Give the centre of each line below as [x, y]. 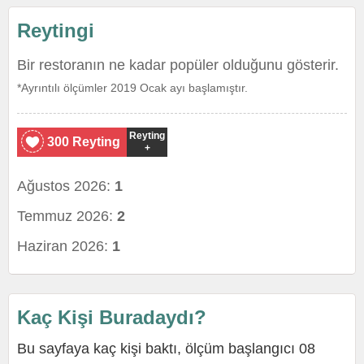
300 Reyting [84, 142]
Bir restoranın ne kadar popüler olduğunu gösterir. [178, 65]
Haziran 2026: [65, 246]
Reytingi [56, 30]
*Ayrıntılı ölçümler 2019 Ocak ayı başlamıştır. [132, 88]
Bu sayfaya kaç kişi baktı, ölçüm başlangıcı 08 [166, 349]
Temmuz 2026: [67, 216]
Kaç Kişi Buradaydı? [112, 317]
